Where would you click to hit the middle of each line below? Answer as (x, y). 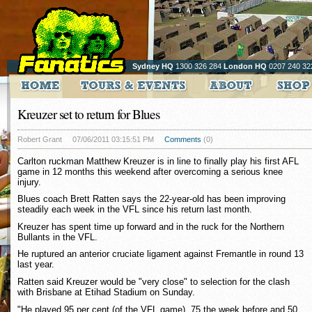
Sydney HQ (153, 66)
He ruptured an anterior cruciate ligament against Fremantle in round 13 (161, 254)
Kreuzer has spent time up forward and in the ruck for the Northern (151, 226)
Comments (183, 139)
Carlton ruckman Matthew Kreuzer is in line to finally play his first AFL (158, 161)
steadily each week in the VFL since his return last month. (135, 210)
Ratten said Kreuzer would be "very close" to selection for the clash (154, 281)
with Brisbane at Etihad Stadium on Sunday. (106, 292)
